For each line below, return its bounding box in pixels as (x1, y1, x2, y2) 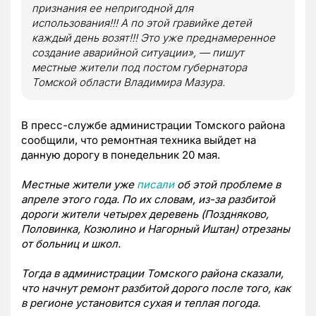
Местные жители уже (21, 177, 137, 191)
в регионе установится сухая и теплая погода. (21, 296, 260, 310)
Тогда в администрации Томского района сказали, (21, 266, 284, 280)
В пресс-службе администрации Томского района (21, 118, 285, 132)
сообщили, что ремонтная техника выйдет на (21, 133, 256, 147)
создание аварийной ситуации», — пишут (32, 45, 244, 59)
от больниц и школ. (21, 236, 121, 250)
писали (137, 177, 174, 191)
